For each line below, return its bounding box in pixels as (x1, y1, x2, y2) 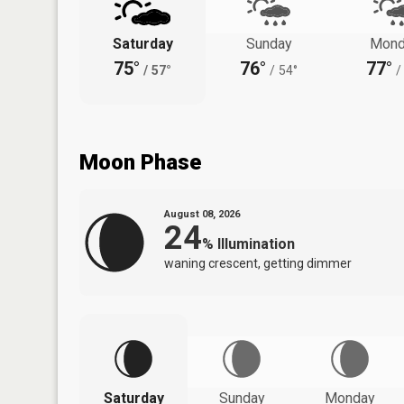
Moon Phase (79, 149, 201, 175)
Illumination (217, 234, 295, 252)
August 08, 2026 (164, 207, 240, 220)
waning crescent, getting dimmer (164, 255, 352, 271)
